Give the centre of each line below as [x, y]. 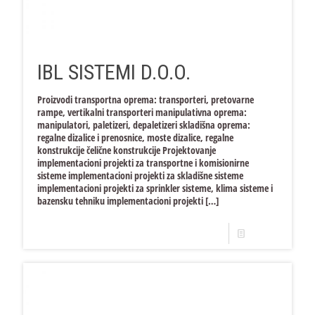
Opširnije [265, 233]
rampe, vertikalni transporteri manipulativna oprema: [142, 112]
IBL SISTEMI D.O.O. [114, 72]
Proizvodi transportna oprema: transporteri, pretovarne [146, 99]
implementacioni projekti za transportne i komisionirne [143, 162]
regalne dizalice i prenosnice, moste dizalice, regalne [135, 137]
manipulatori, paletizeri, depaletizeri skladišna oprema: [144, 124]
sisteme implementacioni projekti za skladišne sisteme [140, 175]
